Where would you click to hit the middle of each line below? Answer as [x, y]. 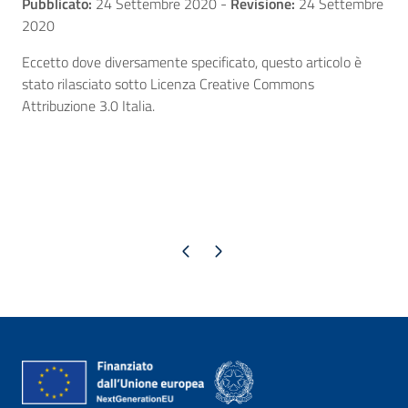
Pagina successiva [217, 250]
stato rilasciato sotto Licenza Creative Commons [168, 84]
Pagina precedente [185, 250]
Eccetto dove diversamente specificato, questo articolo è [192, 62]
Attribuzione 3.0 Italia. [88, 106]
